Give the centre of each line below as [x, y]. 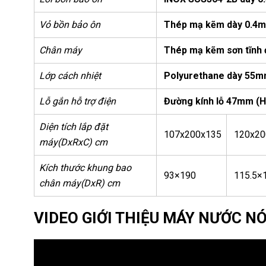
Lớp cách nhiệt [70, 75]
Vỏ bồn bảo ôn [70, 24]
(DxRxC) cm [83, 142]
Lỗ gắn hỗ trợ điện [77, 101]
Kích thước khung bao [85, 167]
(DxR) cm [100, 183]
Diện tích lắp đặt [74, 126]
